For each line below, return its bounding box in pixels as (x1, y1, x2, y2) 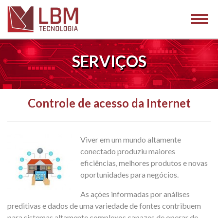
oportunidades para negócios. (80, 170, 179, 180)
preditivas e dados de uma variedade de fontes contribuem (7, 201, 201, 211)
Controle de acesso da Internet (27, 96, 191, 110)
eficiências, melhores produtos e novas (80, 158, 208, 168)
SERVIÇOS (72, 52, 146, 71)
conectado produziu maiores (80, 146, 175, 156)
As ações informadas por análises (80, 189, 190, 199)
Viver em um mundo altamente (80, 135, 181, 145)
